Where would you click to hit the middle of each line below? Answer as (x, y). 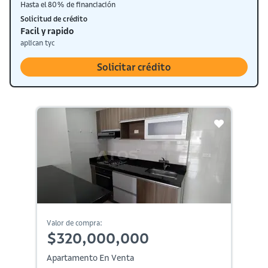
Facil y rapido (47, 31)
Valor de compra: (74, 223)
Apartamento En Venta (90, 258)
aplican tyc (37, 42)
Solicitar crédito (134, 67)
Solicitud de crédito (54, 19)
